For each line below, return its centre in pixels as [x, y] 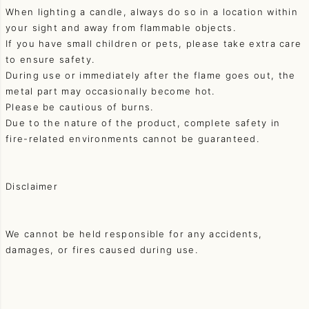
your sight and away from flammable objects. [121, 28]
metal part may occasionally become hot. [110, 91]
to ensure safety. [50, 60]
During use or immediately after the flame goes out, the [151, 76]
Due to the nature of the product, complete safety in [143, 123]
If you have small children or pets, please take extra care [154, 44]
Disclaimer [32, 187]
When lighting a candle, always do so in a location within [152, 12]
